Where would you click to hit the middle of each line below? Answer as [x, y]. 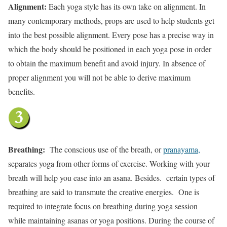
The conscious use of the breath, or [106, 149]
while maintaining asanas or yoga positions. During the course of [111, 220]
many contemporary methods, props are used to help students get [111, 20]
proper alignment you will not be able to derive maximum [99, 77]
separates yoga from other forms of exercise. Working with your [109, 163]
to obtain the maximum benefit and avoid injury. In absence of [107, 63]
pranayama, [182, 149]
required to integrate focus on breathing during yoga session [104, 206]
